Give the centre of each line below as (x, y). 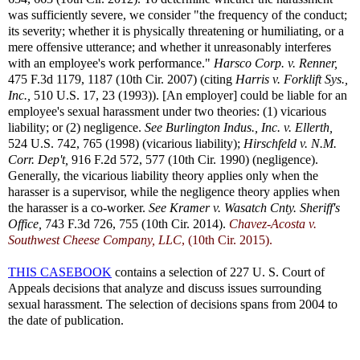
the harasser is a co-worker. (78, 208)
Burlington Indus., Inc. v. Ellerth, (249, 127)
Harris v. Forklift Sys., (292, 79)
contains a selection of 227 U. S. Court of (218, 272)
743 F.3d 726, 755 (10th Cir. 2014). (135, 224)
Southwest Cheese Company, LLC (95, 240)
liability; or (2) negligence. (76, 127)
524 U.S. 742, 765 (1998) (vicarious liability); (126, 143)
